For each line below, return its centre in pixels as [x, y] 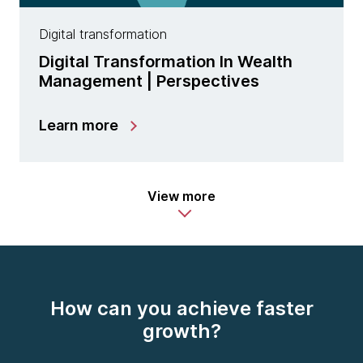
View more [181, 196]
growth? [181, 331]
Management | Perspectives [149, 81]
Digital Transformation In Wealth [166, 62]
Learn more [79, 126]
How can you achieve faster [181, 309]
